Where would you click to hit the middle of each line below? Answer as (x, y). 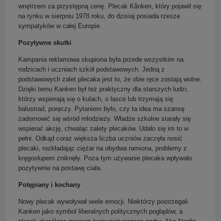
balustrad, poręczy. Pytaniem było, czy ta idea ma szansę (101, 109)
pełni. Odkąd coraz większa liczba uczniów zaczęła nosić (100, 138)
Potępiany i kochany (49, 184)
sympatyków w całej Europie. (60, 26)
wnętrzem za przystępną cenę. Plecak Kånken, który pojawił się (110, 6)
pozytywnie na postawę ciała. (60, 168)
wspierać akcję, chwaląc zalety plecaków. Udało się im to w (103, 128)
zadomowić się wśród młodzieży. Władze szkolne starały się (105, 118)
